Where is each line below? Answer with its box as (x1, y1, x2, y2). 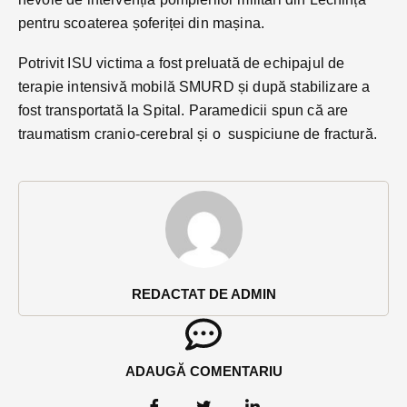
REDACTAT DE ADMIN (131, 285, 276, 302)
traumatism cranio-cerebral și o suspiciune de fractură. (18, 125, 377, 142)
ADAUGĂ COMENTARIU (124, 362, 283, 379)
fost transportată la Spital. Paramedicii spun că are (18, 102, 349, 118)
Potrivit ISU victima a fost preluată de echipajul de (18, 55, 345, 71)
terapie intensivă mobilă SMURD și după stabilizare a (18, 78, 371, 94)
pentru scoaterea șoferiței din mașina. (18, 15, 265, 31)
